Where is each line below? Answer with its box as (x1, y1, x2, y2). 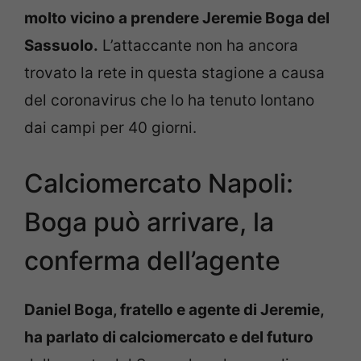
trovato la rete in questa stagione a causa (24, 63, 325, 82)
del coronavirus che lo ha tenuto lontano (24, 90, 314, 110)
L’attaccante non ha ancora (98, 35, 298, 55)
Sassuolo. (24, 35, 98, 55)
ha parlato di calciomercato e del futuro (24, 328, 313, 346)
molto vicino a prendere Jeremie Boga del (24, 8, 330, 27)
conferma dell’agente (24, 245, 280, 276)
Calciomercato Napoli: (24, 168, 293, 199)
